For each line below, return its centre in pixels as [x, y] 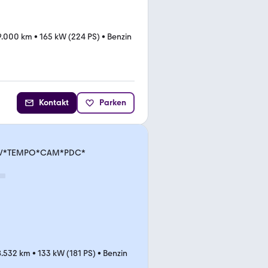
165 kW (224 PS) [70, 37]
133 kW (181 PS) [67, 253]
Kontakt [54, 102]
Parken [113, 102]
